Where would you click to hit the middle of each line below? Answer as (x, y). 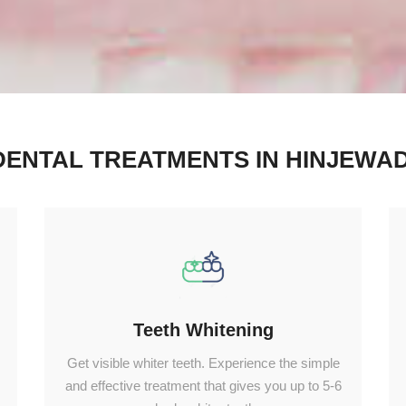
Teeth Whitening (203, 330)
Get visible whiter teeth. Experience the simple (203, 363)
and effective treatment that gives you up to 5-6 (203, 386)
